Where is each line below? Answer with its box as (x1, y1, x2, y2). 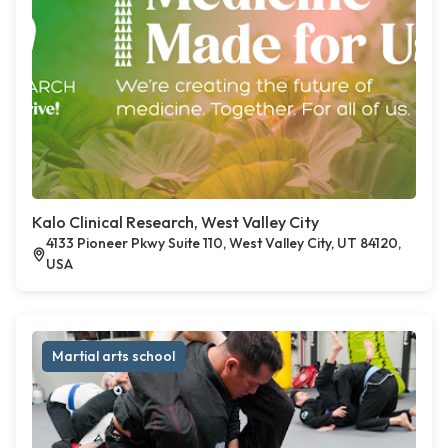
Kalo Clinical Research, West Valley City (32, 212, 319, 233)
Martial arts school (52, 347, 175, 366)
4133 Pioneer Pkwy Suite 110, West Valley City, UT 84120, (46, 234, 402, 253)
